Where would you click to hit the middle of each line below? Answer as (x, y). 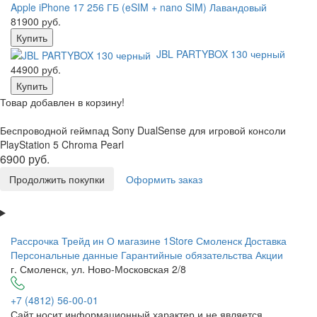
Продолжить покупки (57, 179)
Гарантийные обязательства (187, 254)
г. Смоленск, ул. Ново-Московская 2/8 (98, 269)
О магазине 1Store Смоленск (174, 240)
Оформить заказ (164, 179)
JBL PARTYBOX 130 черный (221, 53)
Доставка (266, 240)
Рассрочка (35, 240)
